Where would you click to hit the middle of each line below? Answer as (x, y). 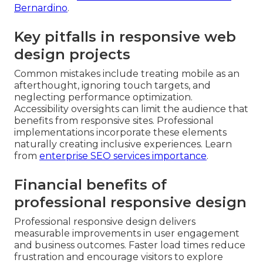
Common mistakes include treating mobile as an (127, 74)
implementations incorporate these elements (120, 133)
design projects (72, 55)
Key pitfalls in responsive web (125, 37)
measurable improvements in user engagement (127, 234)
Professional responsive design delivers (105, 222)
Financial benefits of (90, 185)
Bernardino (41, 8)
